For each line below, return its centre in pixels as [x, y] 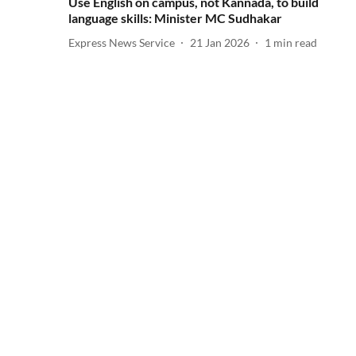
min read [295, 42]
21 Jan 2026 [220, 42]
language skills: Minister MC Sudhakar [175, 18]
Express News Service [122, 42]
